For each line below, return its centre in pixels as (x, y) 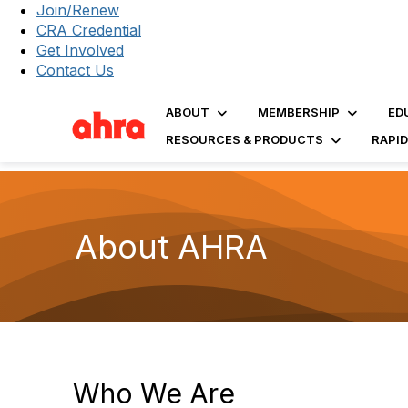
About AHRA (171, 246)
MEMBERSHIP (298, 112)
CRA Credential (89, 30)
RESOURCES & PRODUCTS (244, 139)
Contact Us (75, 70)
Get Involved (80, 50)
